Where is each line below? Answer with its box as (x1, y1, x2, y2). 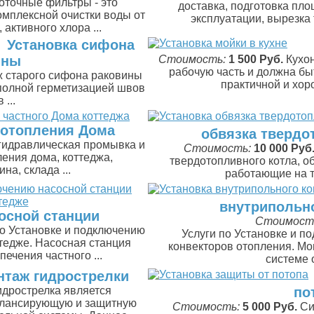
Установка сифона (7, 37, 135, 53)
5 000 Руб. (242, 301, 297, 313)
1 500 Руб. (228, 53, 283, 65)
